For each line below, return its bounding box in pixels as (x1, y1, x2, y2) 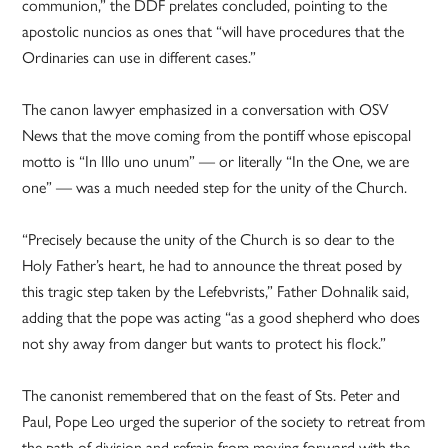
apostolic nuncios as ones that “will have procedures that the (22, 22, 405, 42)
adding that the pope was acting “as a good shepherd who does (22, 308, 421, 328)
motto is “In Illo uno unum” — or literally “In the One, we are (22, 152, 410, 172)
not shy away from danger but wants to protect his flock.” (22, 334, 387, 354)
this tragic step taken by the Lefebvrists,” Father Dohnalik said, (22, 282, 410, 302)
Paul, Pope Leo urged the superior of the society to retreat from (22, 412, 426, 432)
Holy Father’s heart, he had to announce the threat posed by (22, 256, 403, 276)
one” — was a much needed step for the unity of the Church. (22, 178, 408, 198)
